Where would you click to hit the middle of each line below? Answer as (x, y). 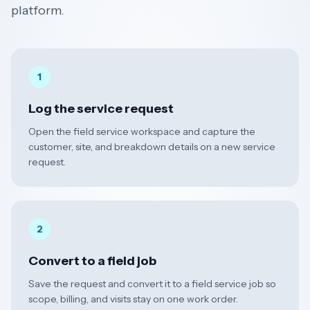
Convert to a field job (92, 261)
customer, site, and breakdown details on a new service (152, 147)
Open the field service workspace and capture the (142, 132)
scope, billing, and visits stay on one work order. (133, 299)
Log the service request (101, 109)
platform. (38, 11)
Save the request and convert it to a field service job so (152, 284)
